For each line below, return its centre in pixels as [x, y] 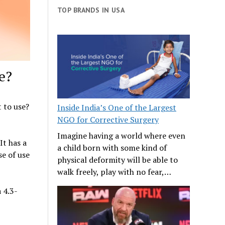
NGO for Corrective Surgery [108, 119]
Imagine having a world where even [122, 135]
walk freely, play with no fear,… [115, 172]
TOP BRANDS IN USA [91, 10]
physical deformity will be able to [118, 159]
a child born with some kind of [112, 147]
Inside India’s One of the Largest [117, 107]
